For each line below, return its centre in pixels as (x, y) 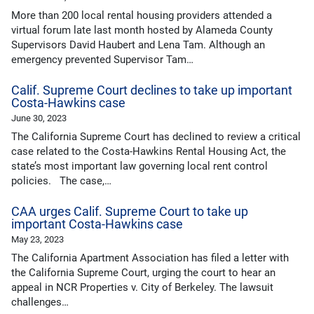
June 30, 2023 (39, 118)
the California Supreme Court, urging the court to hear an (143, 273)
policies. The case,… (61, 181)
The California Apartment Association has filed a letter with (150, 258)
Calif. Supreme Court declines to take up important (152, 91)
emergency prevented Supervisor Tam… (102, 60)
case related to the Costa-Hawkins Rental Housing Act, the (149, 152)
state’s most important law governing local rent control (139, 166)
